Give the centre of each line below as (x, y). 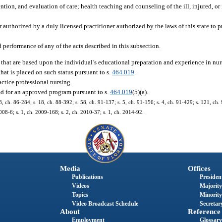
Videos (80, 186)
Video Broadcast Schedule (105, 203)
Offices (199, 168)
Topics (80, 194)
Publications (87, 177)
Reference (204, 211)
